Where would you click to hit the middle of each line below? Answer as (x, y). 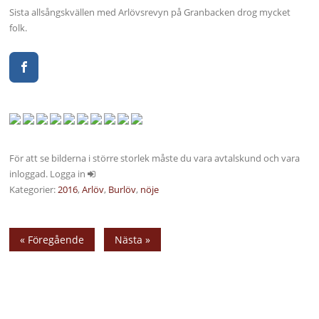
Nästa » (133, 239)
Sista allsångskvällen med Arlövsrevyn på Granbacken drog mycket (150, 12)
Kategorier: (34, 189)
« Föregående (52, 239)
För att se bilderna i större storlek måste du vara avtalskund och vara (155, 158)
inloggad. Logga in (49, 173)
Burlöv (122, 189)
